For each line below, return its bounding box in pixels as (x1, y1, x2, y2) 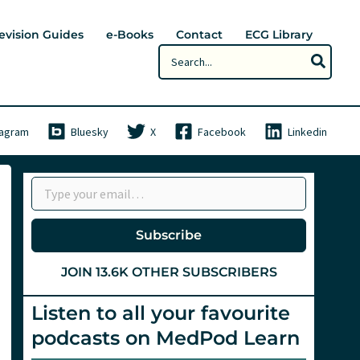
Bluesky (70, 124, 108, 139)
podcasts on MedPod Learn (31, 326, 300, 350)
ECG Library (245, 27, 313, 43)
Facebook (198, 124, 247, 139)
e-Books (106, 27, 153, 43)
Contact (176, 27, 223, 43)
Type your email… (31, 166, 45, 185)
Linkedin (288, 124, 328, 139)
